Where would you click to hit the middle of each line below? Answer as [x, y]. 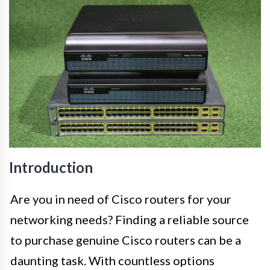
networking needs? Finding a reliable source [130, 219]
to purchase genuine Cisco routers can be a [126, 240]
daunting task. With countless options [112, 260]
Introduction [51, 167]
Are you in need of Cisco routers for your [121, 199]
